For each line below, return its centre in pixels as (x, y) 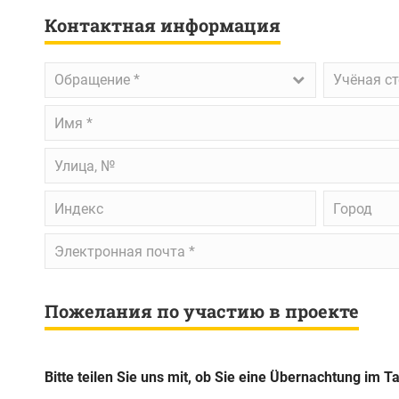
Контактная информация (163, 25)
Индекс (69, 199)
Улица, (66, 156)
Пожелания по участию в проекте (202, 311)
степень (350, 90)
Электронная (88, 242)
